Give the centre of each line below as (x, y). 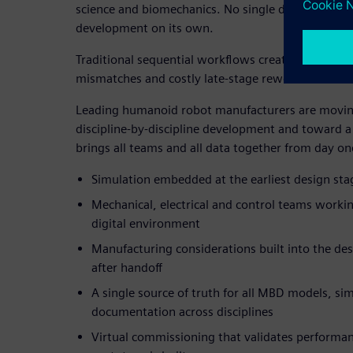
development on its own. (145, 28)
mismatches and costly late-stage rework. (190, 79)
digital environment (146, 224)
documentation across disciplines (182, 312)
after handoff (127, 268)
